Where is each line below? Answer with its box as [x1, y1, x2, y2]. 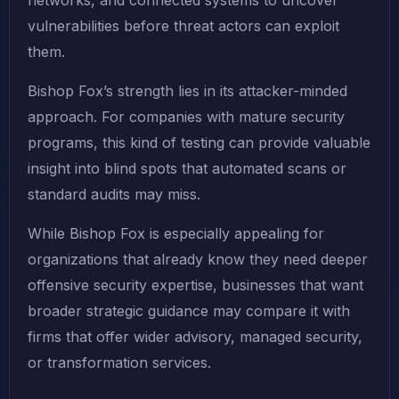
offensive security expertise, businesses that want [28, 276, 363, 295]
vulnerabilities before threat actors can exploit [28, 17, 339, 36]
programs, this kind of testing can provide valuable [28, 134, 370, 152]
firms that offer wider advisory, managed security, [28, 328, 362, 346]
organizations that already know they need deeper [28, 250, 368, 269]
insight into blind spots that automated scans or [28, 159, 346, 178]
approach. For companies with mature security [28, 108, 345, 126]
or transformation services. [28, 354, 211, 372]
